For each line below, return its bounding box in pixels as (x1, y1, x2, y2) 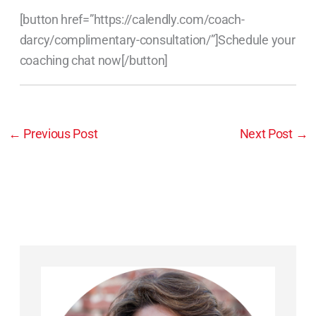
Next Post (239, 126, 296, 142)
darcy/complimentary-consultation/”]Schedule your (19, 32, 296, 48)
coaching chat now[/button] (19, 53, 168, 68)
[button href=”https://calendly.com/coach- (19, 12, 245, 28)
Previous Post (20, 126, 98, 142)
